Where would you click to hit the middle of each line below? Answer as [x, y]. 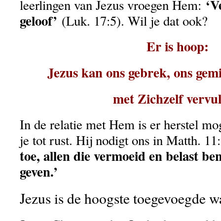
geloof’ [38, 20]
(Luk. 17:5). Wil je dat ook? [132, 20]
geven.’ [39, 171]
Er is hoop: [178, 46]
